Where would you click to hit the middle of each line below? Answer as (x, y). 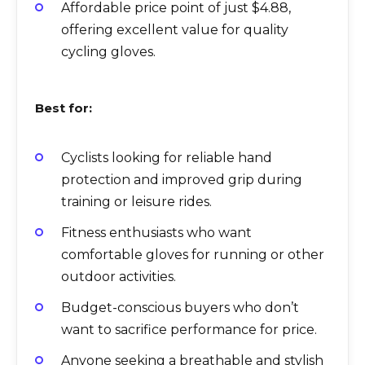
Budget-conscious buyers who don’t (180, 308)
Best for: (64, 108)
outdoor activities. (119, 277)
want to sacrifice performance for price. (189, 330)
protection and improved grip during (182, 179)
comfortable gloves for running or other (193, 255)
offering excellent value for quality (175, 29)
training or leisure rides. (136, 201)
